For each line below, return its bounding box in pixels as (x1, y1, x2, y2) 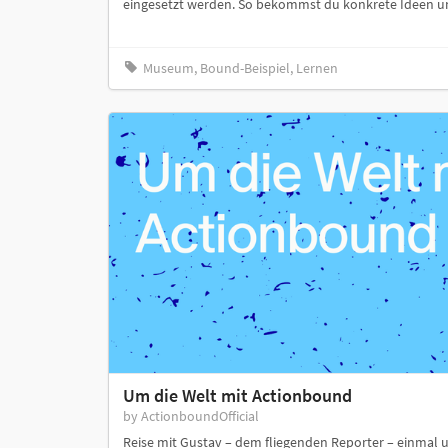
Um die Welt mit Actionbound (122, 384, 352, 408)
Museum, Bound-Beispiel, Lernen (142, 59, 338, 78)
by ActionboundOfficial (122, 407, 259, 426)
